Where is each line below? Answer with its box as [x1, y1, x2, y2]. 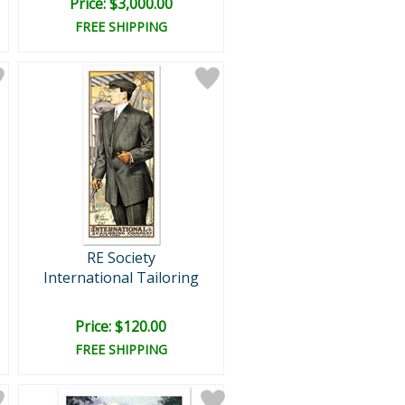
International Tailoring [42, 268, 199, 287]
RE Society [86, 248, 155, 268]
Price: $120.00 [75, 316, 166, 336]
